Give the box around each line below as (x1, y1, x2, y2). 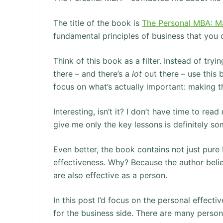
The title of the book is (53, 17, 142, 28)
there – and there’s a (53, 68, 132, 79)
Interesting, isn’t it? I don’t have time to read (53, 106, 222, 116)
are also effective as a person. (53, 170, 168, 180)
